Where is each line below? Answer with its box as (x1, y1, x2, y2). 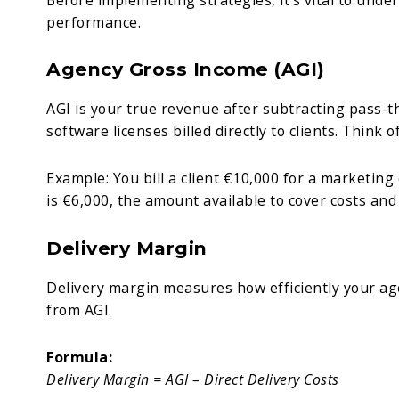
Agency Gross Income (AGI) (46, 58, 325, 81)
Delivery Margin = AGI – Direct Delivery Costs (46, 369, 339, 389)
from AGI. (46, 300, 112, 321)
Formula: (46, 346, 112, 367)
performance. (46, 12, 141, 32)
